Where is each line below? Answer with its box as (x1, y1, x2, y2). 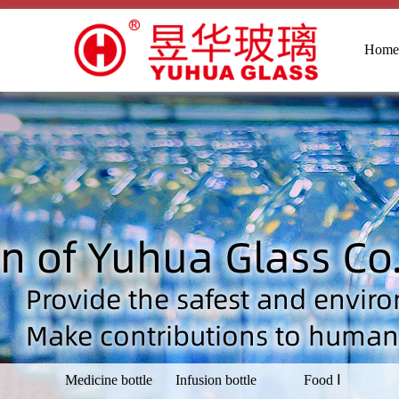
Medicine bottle (65, 372, 152, 387)
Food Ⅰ (304, 372, 341, 387)
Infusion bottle (175, 372, 256, 387)
